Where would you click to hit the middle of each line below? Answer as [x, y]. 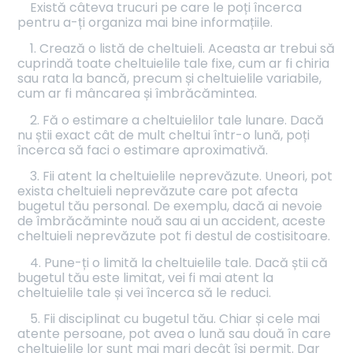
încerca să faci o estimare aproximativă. [143, 150]
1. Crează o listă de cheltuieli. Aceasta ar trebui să [183, 49]
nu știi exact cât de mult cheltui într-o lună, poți [164, 135]
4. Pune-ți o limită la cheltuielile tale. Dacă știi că [179, 262]
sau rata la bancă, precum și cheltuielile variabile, [170, 79]
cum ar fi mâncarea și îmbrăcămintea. [137, 94]
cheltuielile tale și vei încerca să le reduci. [145, 292]
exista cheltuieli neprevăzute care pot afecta [158, 191]
